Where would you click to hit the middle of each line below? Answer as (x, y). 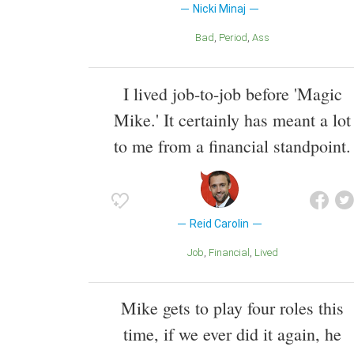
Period (236, 37)
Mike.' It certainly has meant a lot (232, 119)
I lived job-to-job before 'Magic (232, 93)
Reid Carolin (220, 223)
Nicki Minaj (220, 8)
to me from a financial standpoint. (232, 145)
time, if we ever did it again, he (232, 334)
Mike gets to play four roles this (232, 308)
